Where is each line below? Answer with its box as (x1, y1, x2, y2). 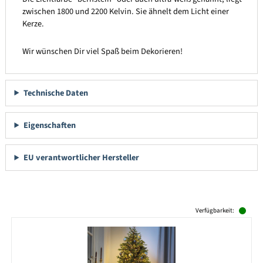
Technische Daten (23, 86, 88, 99)
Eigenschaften (23, 119, 76, 131)
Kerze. (22, 18, 44, 31)
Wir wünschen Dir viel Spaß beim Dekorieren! (22, 45, 183, 58)
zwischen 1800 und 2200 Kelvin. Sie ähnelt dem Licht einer (22, 5, 229, 18)
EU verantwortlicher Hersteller (23, 151, 139, 164)
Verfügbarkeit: (195, 205, 234, 215)
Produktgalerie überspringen (11, 203, 113, 216)
